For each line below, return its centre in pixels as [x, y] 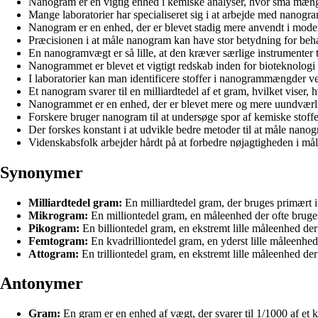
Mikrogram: [58, 215]
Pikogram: [54, 228]
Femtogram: [58, 241]
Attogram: [54, 253]
